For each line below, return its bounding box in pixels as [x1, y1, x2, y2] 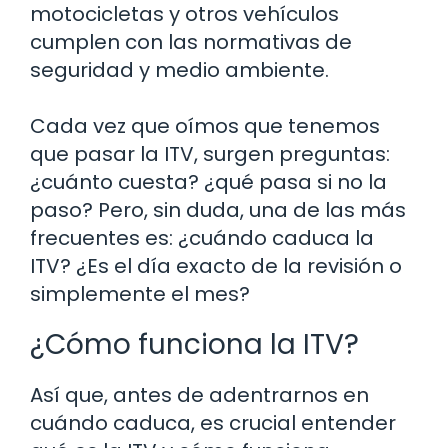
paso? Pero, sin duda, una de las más [30, 195, 406, 224]
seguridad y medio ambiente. [30, 55, 329, 84]
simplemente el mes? [30, 279, 250, 308]
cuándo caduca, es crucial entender [30, 408, 396, 437]
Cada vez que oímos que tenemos [30, 111, 380, 140]
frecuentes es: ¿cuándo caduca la [30, 223, 374, 252]
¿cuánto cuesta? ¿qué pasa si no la [30, 167, 387, 196]
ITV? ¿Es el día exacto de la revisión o [30, 251, 402, 280]
